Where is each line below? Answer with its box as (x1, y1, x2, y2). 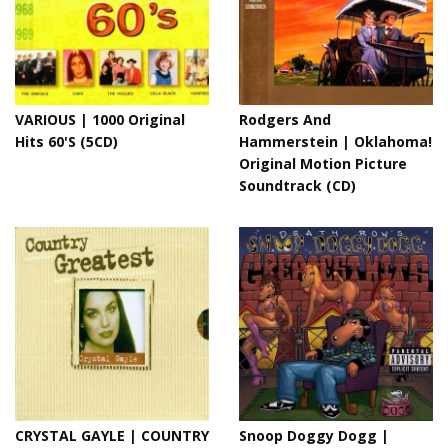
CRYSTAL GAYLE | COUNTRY (15, 426, 209, 445)
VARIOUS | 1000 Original (15, 110, 185, 129)
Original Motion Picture (239, 154, 407, 173)
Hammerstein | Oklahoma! (239, 132, 432, 151)
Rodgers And (239, 110, 331, 129)
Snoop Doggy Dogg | (239, 426, 389, 445)
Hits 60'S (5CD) (15, 132, 118, 151)
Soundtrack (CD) (239, 176, 356, 195)
